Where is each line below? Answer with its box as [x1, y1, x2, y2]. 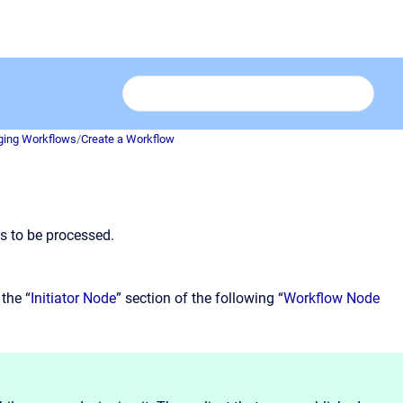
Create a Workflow [81, 132, 175, 146]
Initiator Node [31, 290, 116, 307]
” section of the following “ [116, 290, 283, 307]
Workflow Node [283, 290, 380, 307]
